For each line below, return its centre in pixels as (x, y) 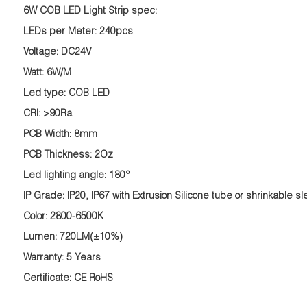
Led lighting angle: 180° (76, 176)
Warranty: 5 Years (62, 258)
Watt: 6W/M (47, 73)
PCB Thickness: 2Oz (68, 156)
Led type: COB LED (66, 94)
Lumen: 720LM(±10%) (73, 238)
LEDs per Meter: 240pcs (78, 32)
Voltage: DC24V (57, 53)
